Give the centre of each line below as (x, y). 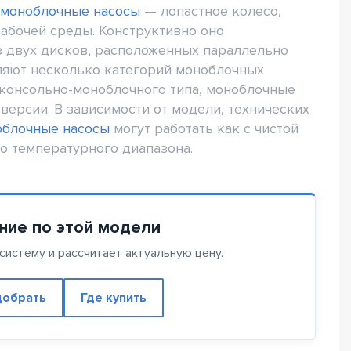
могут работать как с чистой (204, 129)
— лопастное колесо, (211, 11)
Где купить (113, 298)
